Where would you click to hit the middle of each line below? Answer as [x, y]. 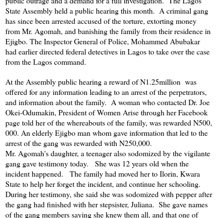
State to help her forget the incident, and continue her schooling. [105, 183]
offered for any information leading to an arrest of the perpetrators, [106, 91]
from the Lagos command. [46, 61]
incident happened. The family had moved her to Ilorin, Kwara [103, 173]
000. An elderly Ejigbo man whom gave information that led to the [107, 132]
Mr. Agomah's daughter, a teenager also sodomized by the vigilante [108, 153]
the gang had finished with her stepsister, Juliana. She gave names [107, 204]
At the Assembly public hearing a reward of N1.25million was [101, 81]
